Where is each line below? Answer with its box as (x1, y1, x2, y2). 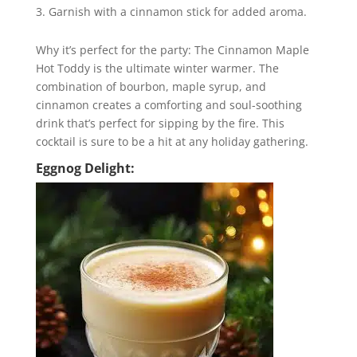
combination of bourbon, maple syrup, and (35, 79, 266, 94)
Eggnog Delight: (35, 159, 135, 177)
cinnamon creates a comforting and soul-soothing (35, 97, 302, 112)
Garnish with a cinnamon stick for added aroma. (48, 4, 307, 19)
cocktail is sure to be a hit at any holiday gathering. (35, 134, 308, 149)
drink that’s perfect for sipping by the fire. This (35, 116, 284, 131)
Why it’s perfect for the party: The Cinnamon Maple (35, 42, 309, 57)
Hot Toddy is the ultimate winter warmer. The (35, 61, 279, 76)
